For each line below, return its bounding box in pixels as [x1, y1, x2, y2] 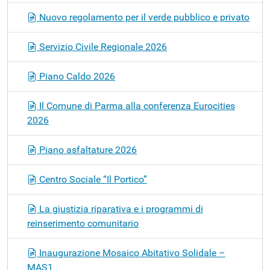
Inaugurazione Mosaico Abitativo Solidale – [37, 246, 225, 259]
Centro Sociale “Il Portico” [37, 173, 147, 185]
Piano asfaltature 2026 [37, 143, 137, 155]
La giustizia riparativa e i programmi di [37, 202, 203, 215]
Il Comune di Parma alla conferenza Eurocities [37, 99, 235, 111]
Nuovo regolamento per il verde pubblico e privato [37, 11, 250, 23]
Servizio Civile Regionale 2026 [37, 40, 167, 52]
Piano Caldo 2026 [37, 70, 115, 82]
